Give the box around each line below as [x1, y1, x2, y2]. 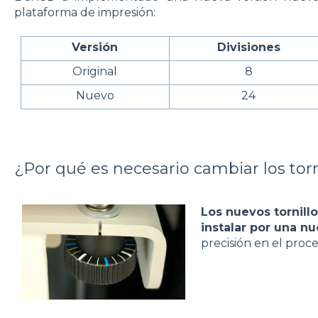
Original [72, 65, 118, 79]
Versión [72, 40, 119, 55]
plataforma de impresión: [13, 6, 155, 20]
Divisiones [216, 40, 280, 55]
